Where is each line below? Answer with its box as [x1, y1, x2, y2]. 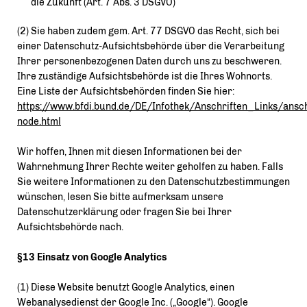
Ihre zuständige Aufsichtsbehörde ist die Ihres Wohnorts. [17, 71, 272, 82]
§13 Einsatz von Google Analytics [17, 251, 167, 263]
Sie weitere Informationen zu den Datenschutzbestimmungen [17, 176, 290, 188]
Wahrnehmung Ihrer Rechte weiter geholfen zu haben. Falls [17, 161, 283, 173]
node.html [17, 116, 61, 127]
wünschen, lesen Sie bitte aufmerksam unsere [17, 191, 223, 203]
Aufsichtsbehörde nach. [17, 221, 123, 233]
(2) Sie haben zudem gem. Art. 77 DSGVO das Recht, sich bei [17, 25, 280, 37]
